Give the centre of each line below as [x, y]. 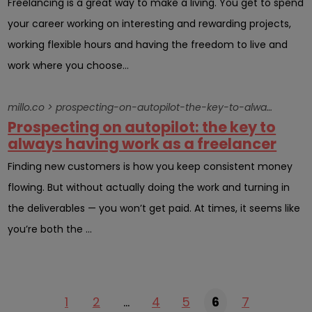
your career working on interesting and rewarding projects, [150, 23]
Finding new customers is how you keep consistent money [150, 166]
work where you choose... [69, 65]
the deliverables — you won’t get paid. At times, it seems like [154, 208]
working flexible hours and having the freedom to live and [148, 44]
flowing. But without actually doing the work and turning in [149, 187]
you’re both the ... [50, 229]
